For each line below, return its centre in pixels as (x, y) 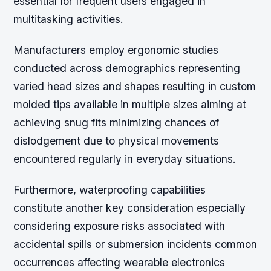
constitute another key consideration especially (130, 208)
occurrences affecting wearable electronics (119, 263)
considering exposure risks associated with (119, 226)
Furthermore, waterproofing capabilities (110, 190)
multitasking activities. (69, 19)
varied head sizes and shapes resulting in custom (135, 87)
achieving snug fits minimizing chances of (116, 123)
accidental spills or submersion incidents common (135, 244)
